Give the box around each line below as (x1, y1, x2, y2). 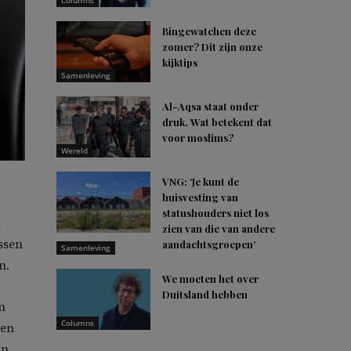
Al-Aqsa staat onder (162, 100, 259, 113)
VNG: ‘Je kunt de (162, 175, 239, 188)
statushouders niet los (162, 206, 269, 219)
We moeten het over (162, 272, 259, 285)
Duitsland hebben (162, 288, 248, 301)
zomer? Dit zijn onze (162, 40, 262, 53)
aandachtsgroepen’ (162, 237, 256, 251)
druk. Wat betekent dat (162, 115, 272, 128)
